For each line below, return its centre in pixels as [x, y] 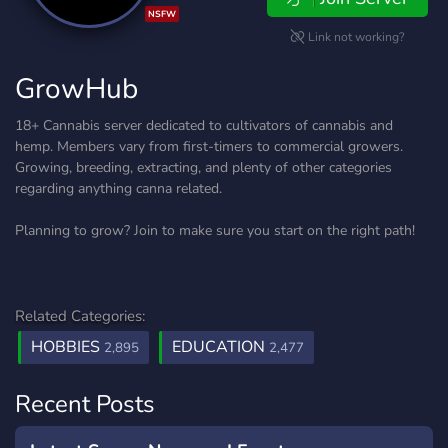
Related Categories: [80, 316]
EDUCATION [220, 347]
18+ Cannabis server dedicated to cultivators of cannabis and [204, 125]
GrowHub [76, 89]
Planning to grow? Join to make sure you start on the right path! [215, 230]
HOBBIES [67, 347]
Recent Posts [85, 404]
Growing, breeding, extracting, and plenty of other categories [203, 167]
